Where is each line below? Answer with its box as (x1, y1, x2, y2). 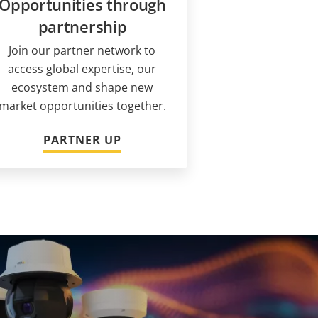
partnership (38, 15, 127, 37)
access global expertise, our (8, 60, 157, 77)
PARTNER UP (43, 131, 121, 148)
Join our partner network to (9, 42, 156, 58)
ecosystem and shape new (11, 79, 153, 95)
